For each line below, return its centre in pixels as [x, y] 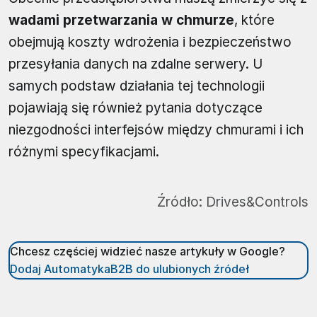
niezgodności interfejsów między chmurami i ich [156, 129]
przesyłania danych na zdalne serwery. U [136, 64]
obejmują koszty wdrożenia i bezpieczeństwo [150, 42]
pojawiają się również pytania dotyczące [136, 108]
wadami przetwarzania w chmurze [121, 20]
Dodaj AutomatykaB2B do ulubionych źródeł [129, 269]
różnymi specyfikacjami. [84, 151]
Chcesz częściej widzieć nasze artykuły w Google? [148, 251]
